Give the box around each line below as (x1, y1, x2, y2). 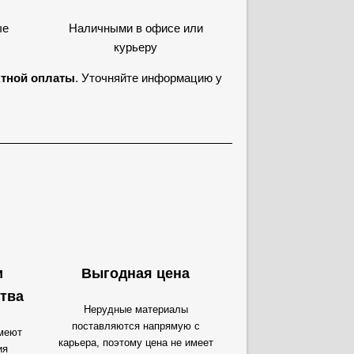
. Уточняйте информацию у (75, 71, 222, 85)
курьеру (114, 40, 157, 54)
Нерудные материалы (83, 303, 188, 315)
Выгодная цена (81, 265, 190, 281)
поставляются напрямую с (71, 320, 200, 332)
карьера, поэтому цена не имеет (58, 337, 213, 348)
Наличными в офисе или (68, 21, 203, 35)
